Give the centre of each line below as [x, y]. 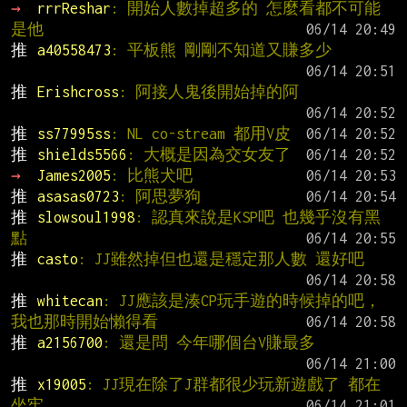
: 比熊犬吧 [151, 175]
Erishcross [78, 91]
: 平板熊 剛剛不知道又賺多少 [221, 50]
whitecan [69, 300]
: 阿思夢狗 [159, 196]
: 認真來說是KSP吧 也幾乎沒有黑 [258, 217]
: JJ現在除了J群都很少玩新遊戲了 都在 [233, 384]
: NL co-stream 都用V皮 [200, 133]
